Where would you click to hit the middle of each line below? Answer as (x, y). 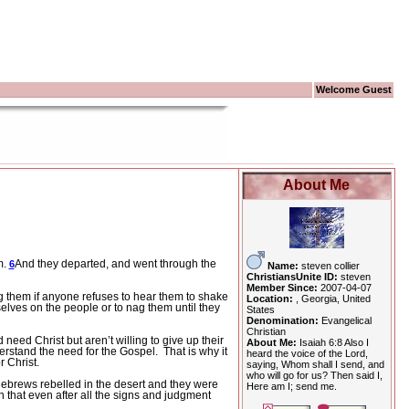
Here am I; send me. (291, 386)
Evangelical (346, 320)
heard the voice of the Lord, (307, 353)
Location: (271, 299)
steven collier (330, 266)
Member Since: (283, 288)
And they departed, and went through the (115, 264)
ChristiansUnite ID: (293, 277)
